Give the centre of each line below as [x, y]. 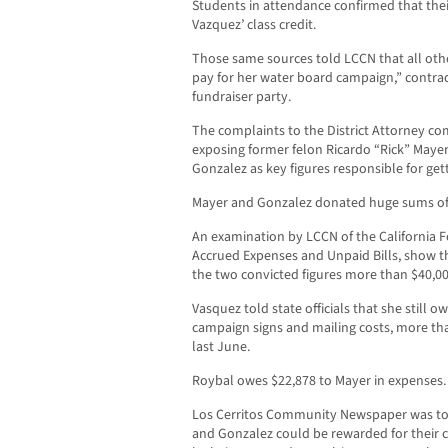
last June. [221, 347]
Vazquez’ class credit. [254, 25]
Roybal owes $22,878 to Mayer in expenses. [319, 381]
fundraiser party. [241, 97]
